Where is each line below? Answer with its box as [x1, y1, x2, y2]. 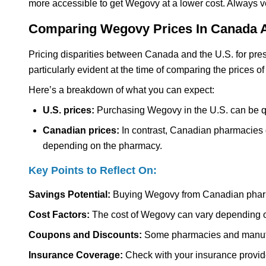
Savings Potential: [28, 189, 110, 199]
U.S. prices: [43, 104, 94, 115]
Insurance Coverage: [28, 249, 123, 260]
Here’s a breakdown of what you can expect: [28, 84, 214, 95]
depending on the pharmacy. [43, 140, 162, 151]
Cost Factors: [28, 209, 90, 220]
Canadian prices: [43, 125, 119, 135]
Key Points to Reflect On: [28, 164, 157, 176]
